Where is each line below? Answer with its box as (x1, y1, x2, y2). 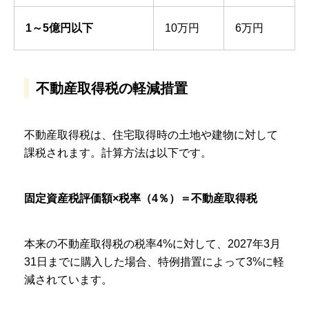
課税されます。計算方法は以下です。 (24, 147, 212, 159)
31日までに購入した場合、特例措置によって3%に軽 (24, 256, 284, 268)
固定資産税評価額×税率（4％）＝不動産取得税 (24, 192, 257, 205)
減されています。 (24, 274, 112, 286)
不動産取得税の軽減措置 (36, 81, 188, 97)
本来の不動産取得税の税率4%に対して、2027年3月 (24, 238, 281, 250)
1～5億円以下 (26, 22, 93, 34)
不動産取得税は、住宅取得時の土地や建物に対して (24, 129, 278, 141)
